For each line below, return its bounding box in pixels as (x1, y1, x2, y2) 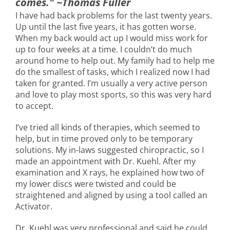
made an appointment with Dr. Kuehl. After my (15, 155, 196, 167)
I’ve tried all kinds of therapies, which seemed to (15, 121, 200, 133)
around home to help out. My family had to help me (15, 54, 215, 66)
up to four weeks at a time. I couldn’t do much (15, 43, 192, 55)
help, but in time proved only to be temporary (15, 132, 193, 144)
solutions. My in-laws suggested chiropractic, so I (15, 144, 204, 156)
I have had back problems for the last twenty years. (15, 9, 212, 21)
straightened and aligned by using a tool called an (15, 189, 207, 201)
